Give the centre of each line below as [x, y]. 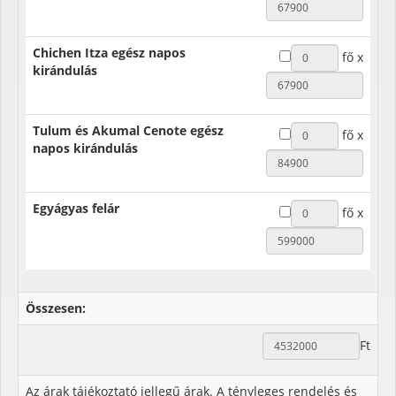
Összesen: [56, 308]
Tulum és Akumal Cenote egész [128, 130]
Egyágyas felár [76, 208]
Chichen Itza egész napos [109, 52]
